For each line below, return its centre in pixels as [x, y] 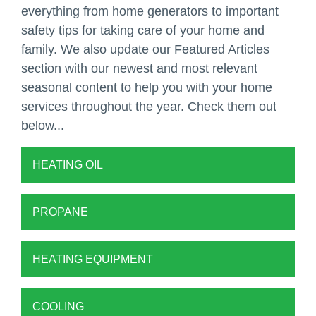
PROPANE [60, 212]
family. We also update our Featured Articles [145, 50]
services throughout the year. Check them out [149, 107]
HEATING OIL [68, 165]
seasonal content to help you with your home [147, 88]
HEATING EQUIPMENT [93, 260]
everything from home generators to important [150, 12]
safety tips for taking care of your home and [143, 31]
